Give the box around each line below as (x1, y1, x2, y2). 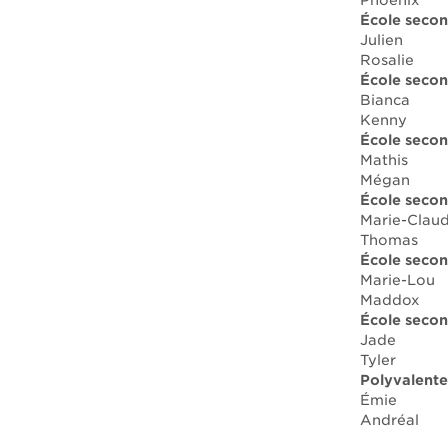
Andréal (360, 412, 419, 428)
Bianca (360, 92, 410, 108)
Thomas (360, 232, 418, 248)
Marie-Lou (360, 272, 435, 288)
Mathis (360, 152, 408, 168)
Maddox (360, 292, 420, 308)
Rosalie (360, 52, 414, 68)
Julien (360, 32, 403, 48)
